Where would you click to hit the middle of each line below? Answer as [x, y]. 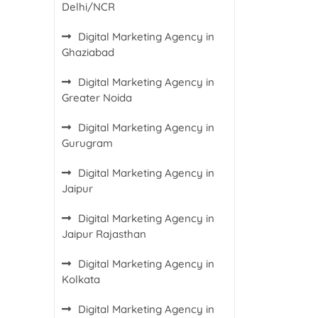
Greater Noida [97, 98]
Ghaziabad [88, 52]
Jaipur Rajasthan [104, 234]
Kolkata [81, 279]
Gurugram [87, 143]
